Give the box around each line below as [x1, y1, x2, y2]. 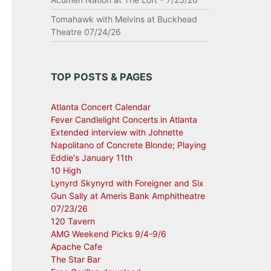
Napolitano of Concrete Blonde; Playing [50, 140, 206, 150]
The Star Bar [50, 254, 100, 264]
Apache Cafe [50, 241, 102, 252]
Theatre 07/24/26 [50, 27, 121, 37]
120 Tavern [50, 216, 95, 226]
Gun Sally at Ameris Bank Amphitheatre [50, 191, 205, 201]
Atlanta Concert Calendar [50, 102, 151, 112]
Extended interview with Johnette [50, 127, 183, 137]
